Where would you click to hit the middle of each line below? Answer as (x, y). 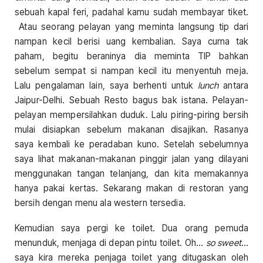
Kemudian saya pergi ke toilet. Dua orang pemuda (131, 228)
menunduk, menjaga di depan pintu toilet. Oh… (110, 243)
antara (233, 85)
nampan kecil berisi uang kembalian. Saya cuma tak (131, 41)
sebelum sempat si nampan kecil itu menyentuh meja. (131, 70)
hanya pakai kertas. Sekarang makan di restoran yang (131, 188)
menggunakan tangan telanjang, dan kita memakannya (131, 173)
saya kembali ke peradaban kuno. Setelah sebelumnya (131, 144)
